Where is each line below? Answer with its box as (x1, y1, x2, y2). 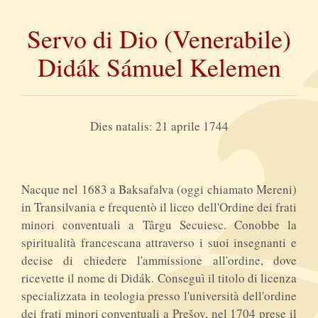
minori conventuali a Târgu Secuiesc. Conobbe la (21, 216, 297, 233)
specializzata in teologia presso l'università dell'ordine (21, 287, 297, 304)
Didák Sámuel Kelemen (37, 49, 281, 84)
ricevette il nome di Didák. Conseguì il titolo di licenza (21, 269, 297, 286)
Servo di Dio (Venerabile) (27, 21, 291, 55)
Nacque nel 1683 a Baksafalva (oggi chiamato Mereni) (21, 180, 297, 197)
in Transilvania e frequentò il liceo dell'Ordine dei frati (21, 198, 297, 215)
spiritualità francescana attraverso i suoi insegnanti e (21, 234, 297, 251)
